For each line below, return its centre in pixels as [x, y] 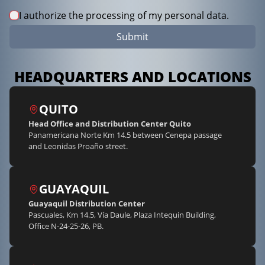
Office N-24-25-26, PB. [66, 226]
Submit [132, 36]
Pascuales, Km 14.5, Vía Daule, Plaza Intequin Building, [122, 214]
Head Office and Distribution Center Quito [110, 123]
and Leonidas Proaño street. [78, 146]
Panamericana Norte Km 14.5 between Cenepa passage [125, 135]
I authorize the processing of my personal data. [124, 15]
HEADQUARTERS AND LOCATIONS [132, 76]
